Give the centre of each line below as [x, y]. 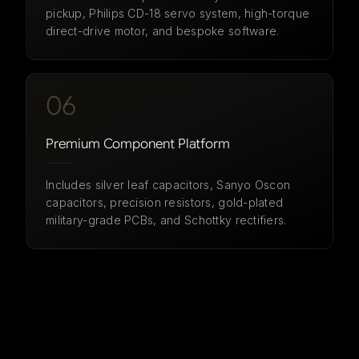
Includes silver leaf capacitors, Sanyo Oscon [168, 185]
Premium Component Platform [138, 144]
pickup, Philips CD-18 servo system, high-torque [178, 13]
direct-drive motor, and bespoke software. [163, 31]
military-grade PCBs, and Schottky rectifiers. [166, 220]
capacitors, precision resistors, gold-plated [165, 202]
